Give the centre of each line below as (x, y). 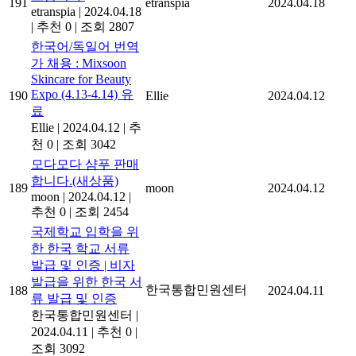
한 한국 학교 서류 (80, 248)
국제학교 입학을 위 (85, 231)
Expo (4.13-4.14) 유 (82, 94)
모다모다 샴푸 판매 (85, 164)
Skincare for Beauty (81, 79)
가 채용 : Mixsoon (79, 63)
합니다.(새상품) (75, 180)
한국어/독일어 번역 (85, 46)
